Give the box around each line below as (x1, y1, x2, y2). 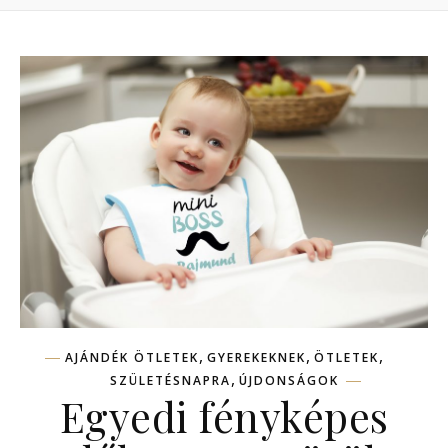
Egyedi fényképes (59, 389, 389, 444)
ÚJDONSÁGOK (238, 372, 339, 390)
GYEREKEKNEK (207, 349, 306, 367)
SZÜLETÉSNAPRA (109, 372, 231, 390)
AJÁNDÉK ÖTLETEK (65, 349, 199, 367)
